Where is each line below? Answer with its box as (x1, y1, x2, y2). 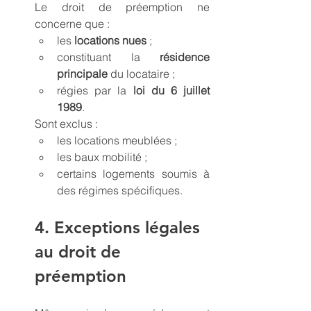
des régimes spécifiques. (57, 183, 183, 197)
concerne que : (35, 16, 110, 31)
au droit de (35, 241, 126, 262)
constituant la (57, 49, 160, 64)
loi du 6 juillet (133, 83, 210, 97)
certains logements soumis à (57, 166, 210, 180)
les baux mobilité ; (57, 149, 147, 164)
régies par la (57, 83, 133, 97)
